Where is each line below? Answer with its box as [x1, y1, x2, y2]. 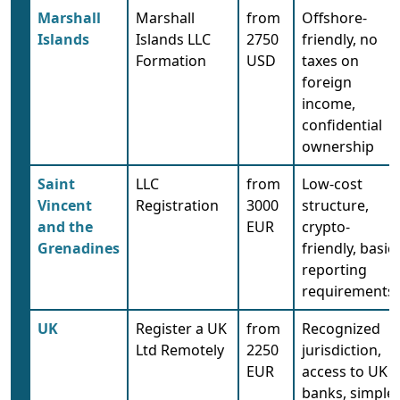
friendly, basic [302, 237, 395, 258]
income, [302, 93, 355, 113]
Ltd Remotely [136, 339, 224, 360]
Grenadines [37, 237, 120, 258]
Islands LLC [136, 29, 211, 49]
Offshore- [302, 7, 367, 28]
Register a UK [136, 318, 227, 338]
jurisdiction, [302, 339, 381, 360]
